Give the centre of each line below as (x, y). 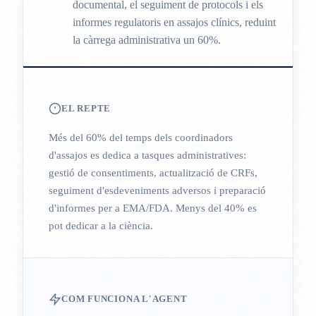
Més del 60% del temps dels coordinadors (141, 137)
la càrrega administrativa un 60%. (147, 39)
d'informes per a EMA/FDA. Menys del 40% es (153, 208)
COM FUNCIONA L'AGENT (124, 299)
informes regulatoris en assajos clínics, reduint (174, 22)
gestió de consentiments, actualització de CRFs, (153, 172)
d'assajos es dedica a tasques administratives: (147, 155)
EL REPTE (86, 108)
